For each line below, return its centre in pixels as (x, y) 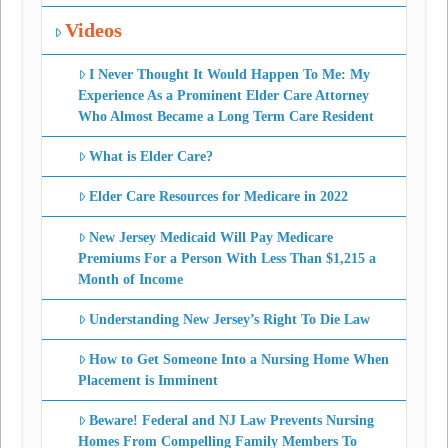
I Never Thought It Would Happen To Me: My (230, 74)
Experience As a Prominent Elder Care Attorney (223, 95)
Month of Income (130, 279)
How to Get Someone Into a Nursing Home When (239, 359)
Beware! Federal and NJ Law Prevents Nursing (232, 421)
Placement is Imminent (147, 380)
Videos (94, 30)
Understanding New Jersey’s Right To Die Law (230, 319)
